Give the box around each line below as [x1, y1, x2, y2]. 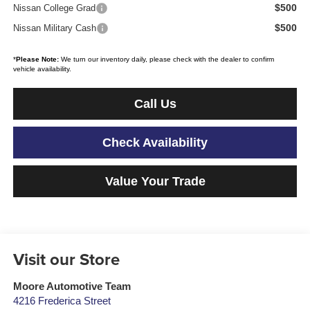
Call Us [134, 97, 176, 111]
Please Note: [15, 55, 59, 64]
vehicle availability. [12, 65, 71, 73]
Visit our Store [12, 247, 120, 272]
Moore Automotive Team [12, 281, 131, 293]
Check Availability [102, 136, 208, 150]
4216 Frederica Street [12, 295, 111, 307]
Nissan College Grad [12, 3, 95, 14]
